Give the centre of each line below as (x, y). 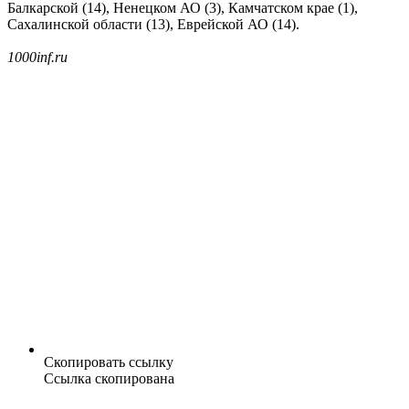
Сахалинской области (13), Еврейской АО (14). (153, 25)
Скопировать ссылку (109, 362)
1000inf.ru (37, 58)
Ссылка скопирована (109, 379)
